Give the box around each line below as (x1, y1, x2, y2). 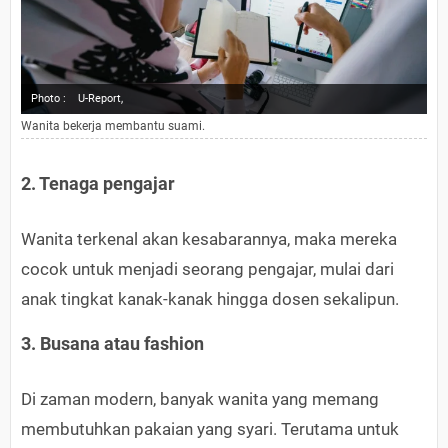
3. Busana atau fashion (21, 333, 204, 355)
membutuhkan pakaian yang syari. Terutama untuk (21, 419, 399, 440)
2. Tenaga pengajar (21, 173, 175, 195)
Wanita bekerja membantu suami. (21, 119, 205, 134)
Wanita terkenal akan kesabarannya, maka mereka (21, 229, 397, 250)
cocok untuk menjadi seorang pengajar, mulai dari (21, 259, 394, 280)
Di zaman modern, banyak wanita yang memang (21, 389, 379, 410)
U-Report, (78, 92, 123, 106)
